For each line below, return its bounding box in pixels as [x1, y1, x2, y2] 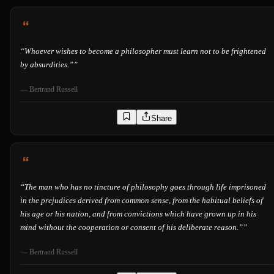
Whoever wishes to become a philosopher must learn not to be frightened [24, 46, 266, 56]
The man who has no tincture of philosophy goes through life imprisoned [24, 182, 266, 192]
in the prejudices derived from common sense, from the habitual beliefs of [20, 196, 263, 206]
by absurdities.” [20, 60, 73, 70]
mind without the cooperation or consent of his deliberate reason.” [20, 223, 243, 232]
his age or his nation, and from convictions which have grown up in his [20, 209, 256, 219]
